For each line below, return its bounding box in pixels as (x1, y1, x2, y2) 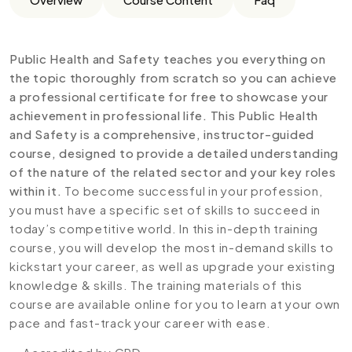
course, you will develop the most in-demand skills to (9, 240, 334, 255)
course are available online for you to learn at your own (9, 296, 340, 311)
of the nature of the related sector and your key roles (9, 164, 336, 179)
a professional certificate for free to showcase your (9, 89, 328, 104)
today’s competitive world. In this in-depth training (9, 221, 318, 236)
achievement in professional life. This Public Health (9, 108, 318, 123)
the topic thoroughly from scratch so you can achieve (9, 70, 337, 85)
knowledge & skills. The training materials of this (9, 277, 302, 292)
